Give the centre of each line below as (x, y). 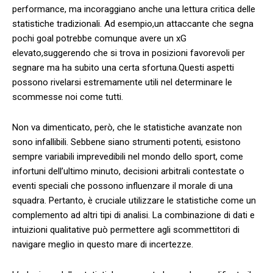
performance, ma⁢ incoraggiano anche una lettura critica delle (134, 9)
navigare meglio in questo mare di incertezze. (103, 244)
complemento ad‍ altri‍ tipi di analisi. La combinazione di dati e (133, 215)
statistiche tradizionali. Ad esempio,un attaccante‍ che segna (133, 23)
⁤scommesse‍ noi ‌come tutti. (68, 97)
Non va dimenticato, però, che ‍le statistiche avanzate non (127, 127)
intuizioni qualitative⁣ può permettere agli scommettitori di (126, 229)
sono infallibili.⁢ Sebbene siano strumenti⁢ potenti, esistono (126, 142)
